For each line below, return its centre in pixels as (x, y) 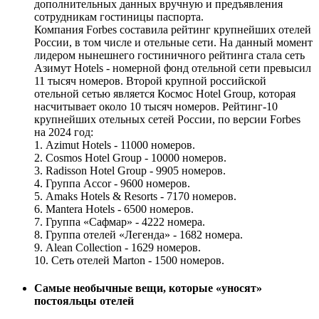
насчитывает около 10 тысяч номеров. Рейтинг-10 (156, 107)
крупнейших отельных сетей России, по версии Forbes (167, 120)
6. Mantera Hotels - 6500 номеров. (114, 209)
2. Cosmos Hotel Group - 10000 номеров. (130, 158)
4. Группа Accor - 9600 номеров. (112, 184)
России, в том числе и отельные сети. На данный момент (173, 43)
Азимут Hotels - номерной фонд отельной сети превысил (173, 68)
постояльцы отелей (84, 301)
